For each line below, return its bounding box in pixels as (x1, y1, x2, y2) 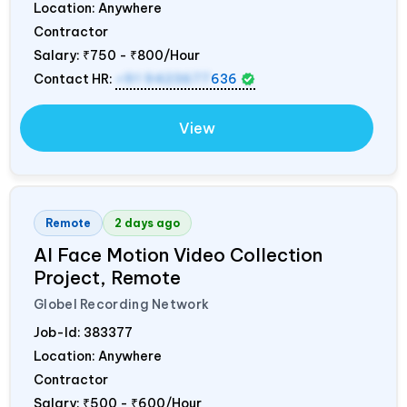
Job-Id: (34, 323, 84, 341)
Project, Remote (34, 265, 181, 289)
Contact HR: (34, 70, 115, 87)
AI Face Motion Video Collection (34, 243, 323, 266)
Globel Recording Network (34, 295, 210, 313)
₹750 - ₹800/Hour (83, 46, 200, 64)
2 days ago (114, 215, 180, 230)
